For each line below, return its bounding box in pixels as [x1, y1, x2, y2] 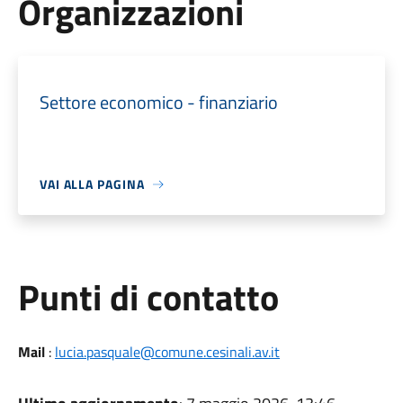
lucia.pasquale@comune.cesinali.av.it [54, 341, 280, 363]
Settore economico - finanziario [39, 88, 278, 116]
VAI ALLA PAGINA [39, 175, 145, 193]
